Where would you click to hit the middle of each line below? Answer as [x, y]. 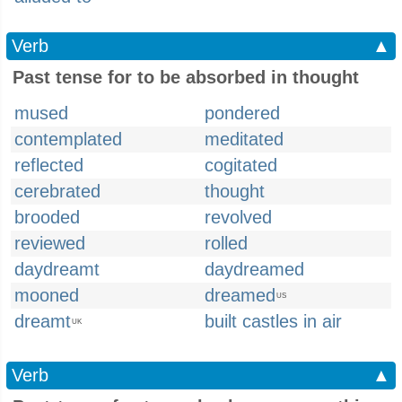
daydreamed [254, 269]
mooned [47, 295]
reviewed [50, 243]
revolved [238, 217]
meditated [244, 139]
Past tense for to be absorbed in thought [186, 77]
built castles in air [273, 321]
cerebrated [57, 191]
